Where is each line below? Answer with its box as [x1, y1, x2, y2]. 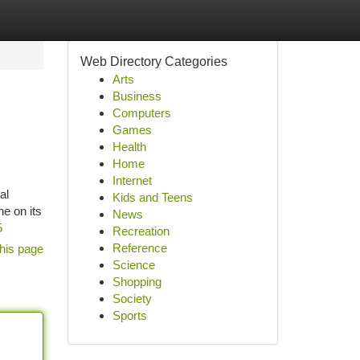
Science [112, 258, 155, 272]
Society [112, 292, 152, 305]
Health [112, 140, 146, 153]
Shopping [112, 275, 162, 288]
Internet [112, 174, 152, 187]
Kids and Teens [112, 190, 193, 204]
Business [112, 89, 162, 103]
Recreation [112, 224, 170, 238]
